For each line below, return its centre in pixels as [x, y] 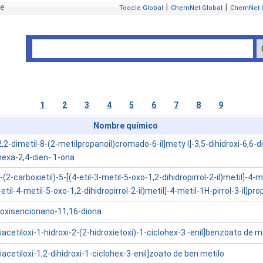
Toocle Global [141, 8]
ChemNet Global [197, 8]
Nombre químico [126, 126]
